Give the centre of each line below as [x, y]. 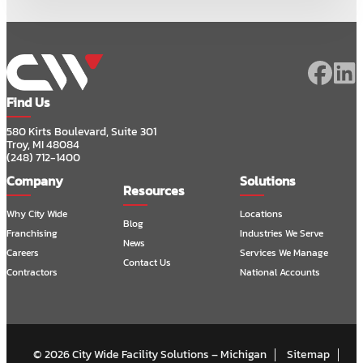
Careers [23, 253]
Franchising [32, 233]
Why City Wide [37, 214]
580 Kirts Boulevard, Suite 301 [81, 132]
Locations [261, 214]
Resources [154, 190]
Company [35, 181]
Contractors [32, 272]
